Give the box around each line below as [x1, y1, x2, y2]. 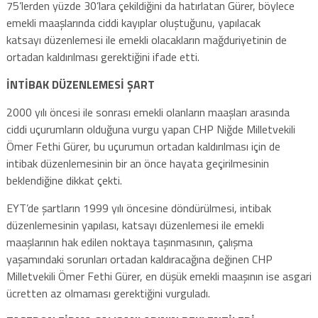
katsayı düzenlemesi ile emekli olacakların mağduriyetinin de [6, 31, 287, 48]
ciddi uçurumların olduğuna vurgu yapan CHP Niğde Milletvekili [6, 120, 295, 138]
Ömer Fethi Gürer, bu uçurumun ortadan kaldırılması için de [6, 137, 280, 155]
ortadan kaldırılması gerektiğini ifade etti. [6, 48, 199, 65]
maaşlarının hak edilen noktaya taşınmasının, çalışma [6, 233, 253, 251]
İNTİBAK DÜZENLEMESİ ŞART [6, 75, 158, 93]
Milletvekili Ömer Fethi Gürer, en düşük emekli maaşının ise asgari [6, 267, 312, 285]
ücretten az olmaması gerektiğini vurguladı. [6, 284, 210, 302]
